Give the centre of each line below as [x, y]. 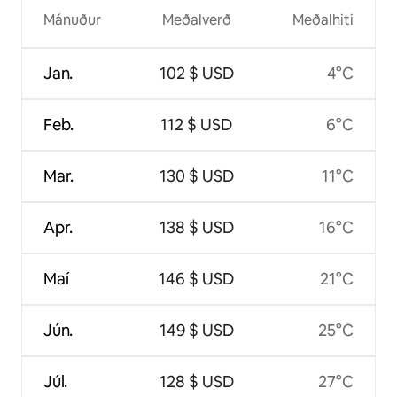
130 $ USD [196, 176]
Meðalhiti [323, 20]
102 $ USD [196, 74]
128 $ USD [196, 382]
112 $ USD [197, 125]
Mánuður [72, 20]
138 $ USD [196, 228]
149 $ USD [196, 331]
